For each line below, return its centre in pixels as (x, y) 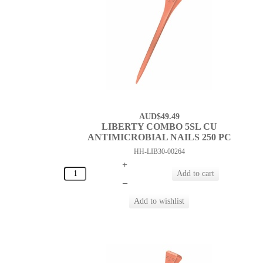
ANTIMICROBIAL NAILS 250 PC (159, 137)
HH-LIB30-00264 (159, 152)
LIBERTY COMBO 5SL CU (159, 127)
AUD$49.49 (159, 117)
